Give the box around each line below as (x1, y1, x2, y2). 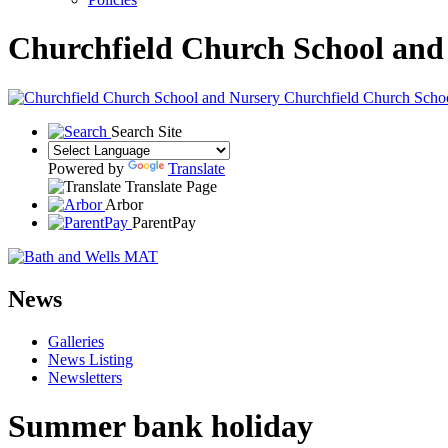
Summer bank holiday (8, 408, 313, 445)
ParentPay (132, 213, 196, 231)
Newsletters (48, 368, 122, 386)
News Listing (48, 350, 133, 368)
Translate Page (125, 177, 217, 195)
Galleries (48, 332, 104, 350)
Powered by (48, 159, 128, 177)
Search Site (111, 122, 182, 140)
